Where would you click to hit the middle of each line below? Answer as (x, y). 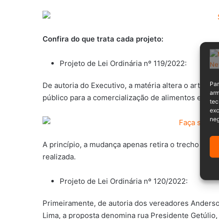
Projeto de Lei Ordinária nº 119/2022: (123, 63)
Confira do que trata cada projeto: (103, 39)
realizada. (59, 156)
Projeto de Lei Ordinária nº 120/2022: (124, 181)
